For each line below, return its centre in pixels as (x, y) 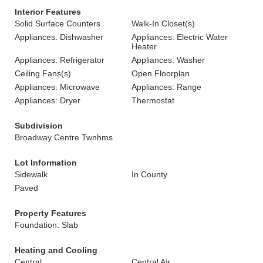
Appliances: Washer (168, 60)
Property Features (50, 213)
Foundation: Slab (46, 225)
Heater (144, 46)
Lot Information (46, 163)
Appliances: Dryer (48, 100)
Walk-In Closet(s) (163, 23)
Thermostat (153, 100)
